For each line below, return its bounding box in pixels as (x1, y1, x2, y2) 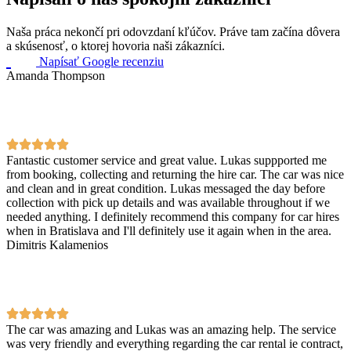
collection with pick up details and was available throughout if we (6, 195, 330, 209)
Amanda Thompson (6, 68, 105, 82)
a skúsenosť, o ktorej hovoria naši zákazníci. (6, 38, 225, 52)
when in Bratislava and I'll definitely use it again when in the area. (6, 223, 331, 237)
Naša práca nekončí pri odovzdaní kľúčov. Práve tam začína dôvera (6, 24, 340, 38)
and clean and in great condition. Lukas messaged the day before (6, 181, 325, 195)
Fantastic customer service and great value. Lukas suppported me (6, 153, 327, 167)
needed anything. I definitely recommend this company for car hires (6, 209, 339, 223)
